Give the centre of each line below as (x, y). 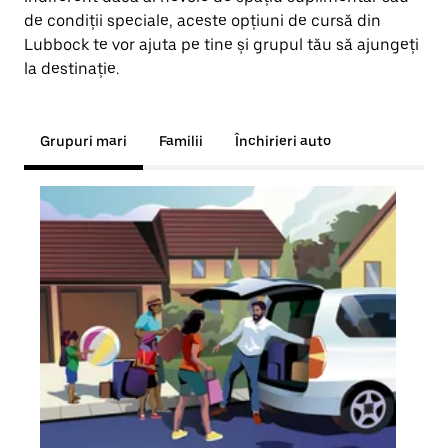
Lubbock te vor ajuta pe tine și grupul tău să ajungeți (221, 44)
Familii (181, 141)
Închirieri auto (283, 141)
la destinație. (71, 68)
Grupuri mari (83, 141)
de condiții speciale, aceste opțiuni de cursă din (202, 20)
